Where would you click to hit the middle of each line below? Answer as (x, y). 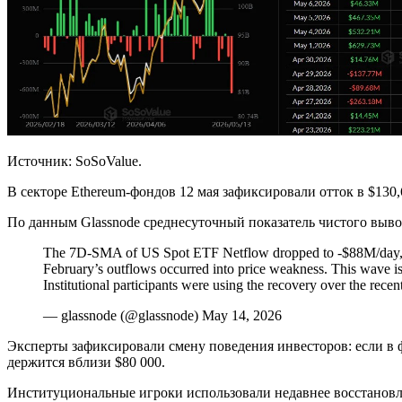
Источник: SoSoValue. (74, 161)
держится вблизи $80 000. (86, 362)
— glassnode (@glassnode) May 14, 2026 (162, 315)
